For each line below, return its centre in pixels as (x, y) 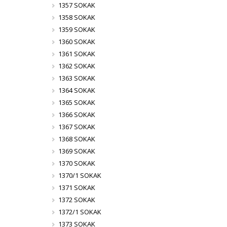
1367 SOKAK (77, 127)
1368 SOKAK (77, 139)
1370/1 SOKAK (80, 175)
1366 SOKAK (77, 115)
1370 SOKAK (77, 163)
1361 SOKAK (77, 54)
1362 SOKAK (77, 66)
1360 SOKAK (77, 42)
